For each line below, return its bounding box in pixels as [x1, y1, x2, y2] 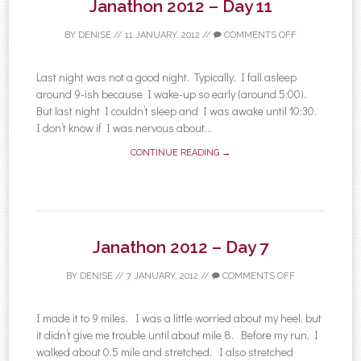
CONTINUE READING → [131, 147, 230, 158]
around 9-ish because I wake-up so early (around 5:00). [36, 85, 309, 102]
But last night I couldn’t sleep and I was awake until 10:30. [36, 102, 320, 118]
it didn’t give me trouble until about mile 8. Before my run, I [36, 326, 319, 342]
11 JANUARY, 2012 [125, 29, 200, 40]
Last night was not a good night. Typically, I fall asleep [36, 68, 297, 85]
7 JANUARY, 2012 [127, 270, 198, 281]
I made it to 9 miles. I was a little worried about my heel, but [36, 309, 322, 326]
